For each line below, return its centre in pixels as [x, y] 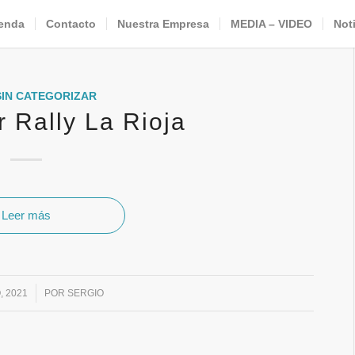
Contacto [71, 24]
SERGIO [85, 293]
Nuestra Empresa [163, 24]
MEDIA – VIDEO [271, 24]
